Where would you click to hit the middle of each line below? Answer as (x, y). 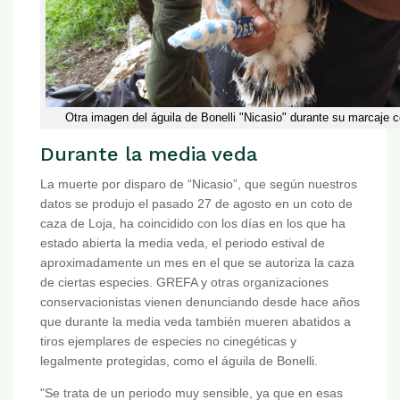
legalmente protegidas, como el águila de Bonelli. (179, 361)
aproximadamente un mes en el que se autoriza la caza (197, 263)
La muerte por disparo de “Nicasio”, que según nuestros (199, 184)
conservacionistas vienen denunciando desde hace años (200, 302)
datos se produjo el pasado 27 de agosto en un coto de (196, 204)
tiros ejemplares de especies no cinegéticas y (168, 342)
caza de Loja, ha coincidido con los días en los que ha (193, 224)
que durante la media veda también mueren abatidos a (196, 322)
